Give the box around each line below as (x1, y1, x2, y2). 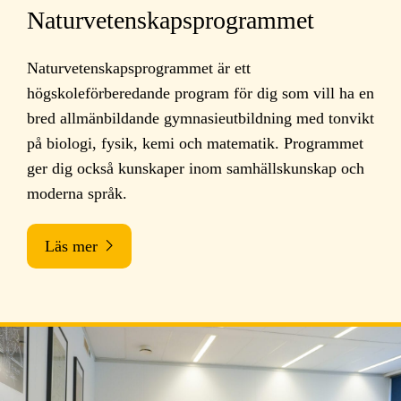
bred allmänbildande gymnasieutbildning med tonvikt (27, 108, 374, 127)
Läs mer (45, 236, 98, 255)
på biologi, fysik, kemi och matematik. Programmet (27, 133, 363, 152)
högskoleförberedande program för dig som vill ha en (27, 83, 374, 102)
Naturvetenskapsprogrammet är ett (27, 58, 251, 77)
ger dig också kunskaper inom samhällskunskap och (27, 158, 364, 177)
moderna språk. (27, 183, 127, 202)
